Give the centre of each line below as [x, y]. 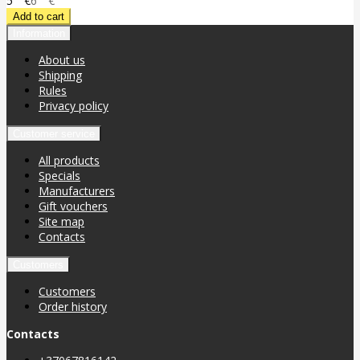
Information [39, 34]
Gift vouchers [73, 207]
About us [62, 60]
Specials [59, 176]
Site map [61, 222]
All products [69, 161]
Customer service [54, 134]
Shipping [60, 76]
